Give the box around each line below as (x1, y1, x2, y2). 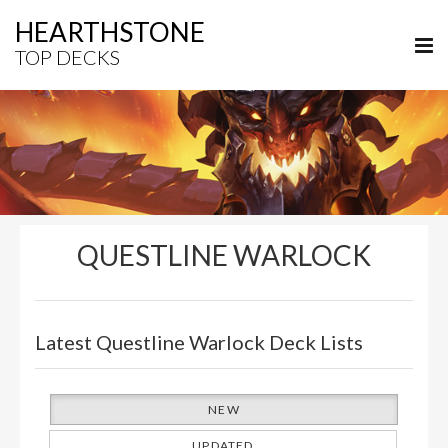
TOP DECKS (15, 45, 120, 69)
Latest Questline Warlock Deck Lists (35, 330, 363, 354)
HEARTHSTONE (15, 16, 205, 48)
